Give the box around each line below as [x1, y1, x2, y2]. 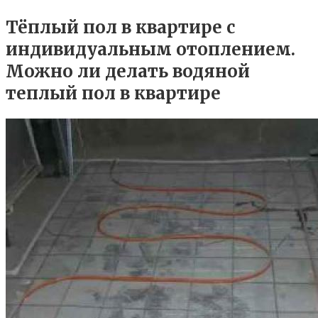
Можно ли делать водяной [6, 60, 250, 82]
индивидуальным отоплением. [6, 38, 295, 60]
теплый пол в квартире [6, 82, 221, 104]
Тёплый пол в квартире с [6, 16, 235, 38]
